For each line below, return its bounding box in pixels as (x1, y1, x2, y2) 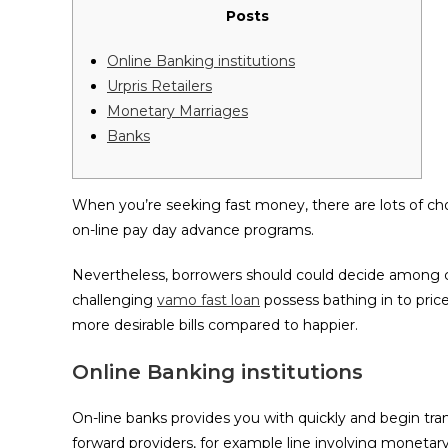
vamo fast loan (157, 291, 260, 309)
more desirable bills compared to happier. (72, 316, 358, 334)
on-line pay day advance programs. (72, 221, 314, 239)
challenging (72, 291, 157, 309)
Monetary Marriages (107, 102, 248, 120)
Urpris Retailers (107, 77, 212, 95)
